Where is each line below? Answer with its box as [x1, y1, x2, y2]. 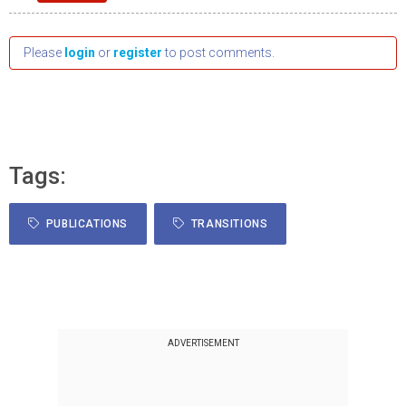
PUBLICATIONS [39, 217, 129, 231]
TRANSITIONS [184, 217, 268, 231]
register [113, 45, 162, 61]
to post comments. [162, 45, 275, 61]
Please [24, 45, 64, 61]
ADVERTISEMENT [167, 338, 239, 349]
